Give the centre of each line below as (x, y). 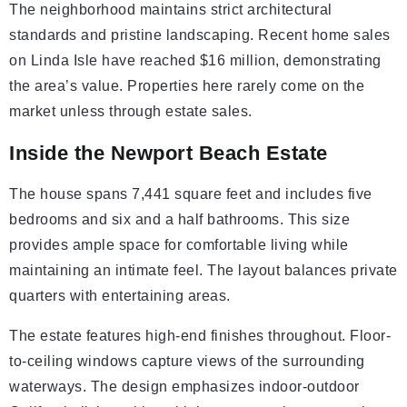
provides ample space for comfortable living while (179, 245)
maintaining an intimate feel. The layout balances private (203, 270)
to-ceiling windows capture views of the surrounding (187, 361)
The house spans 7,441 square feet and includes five (191, 194)
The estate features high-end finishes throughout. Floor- (200, 336)
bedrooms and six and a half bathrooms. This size (179, 219)
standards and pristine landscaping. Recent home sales (200, 35)
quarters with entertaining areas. (120, 296)
